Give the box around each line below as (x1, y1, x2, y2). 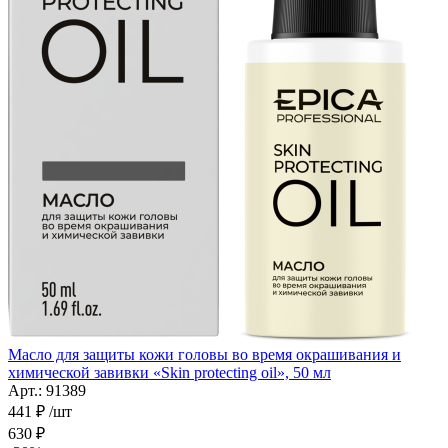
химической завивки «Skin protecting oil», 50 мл (8, 363, 331, 381)
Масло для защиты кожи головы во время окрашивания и (8, 345, 401, 363)
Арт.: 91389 (8, 381, 86, 399)
